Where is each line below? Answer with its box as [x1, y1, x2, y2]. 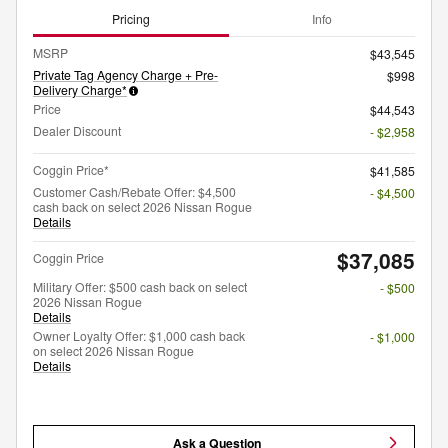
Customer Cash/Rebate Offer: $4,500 [33, 183, 236, 201]
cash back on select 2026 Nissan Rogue [33, 198, 252, 216]
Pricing [112, 9, 150, 27]
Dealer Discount [33, 122, 121, 140]
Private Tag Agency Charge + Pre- [33, 66, 218, 84]
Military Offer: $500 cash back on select [33, 278, 247, 296]
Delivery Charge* [33, 81, 127, 99]
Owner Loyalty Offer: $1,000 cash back [33, 327, 245, 345]
